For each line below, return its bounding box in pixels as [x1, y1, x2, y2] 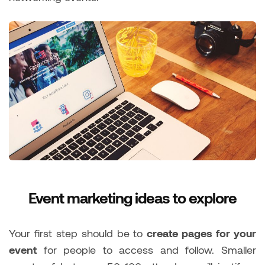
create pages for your [147, 226, 257, 240]
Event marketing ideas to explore [28, 188, 237, 206]
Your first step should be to [9, 226, 147, 240]
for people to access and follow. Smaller [37, 243, 256, 256]
